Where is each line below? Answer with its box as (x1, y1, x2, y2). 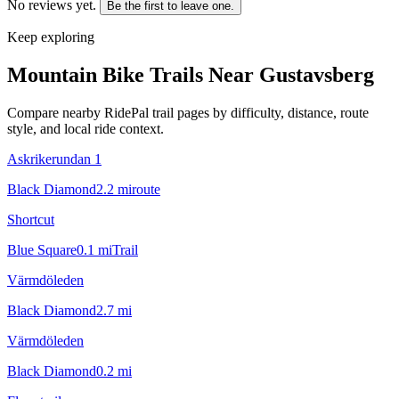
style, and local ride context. (7, 120, 164, 136)
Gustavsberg (259, 62, 374, 86)
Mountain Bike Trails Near (7, 62, 259, 86)
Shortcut (7, 211, 54, 227)
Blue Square (7, 241, 77, 257)
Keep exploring (7, 28, 94, 45)
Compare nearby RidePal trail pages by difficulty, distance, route (7, 104, 369, 120)
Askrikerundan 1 (7, 151, 102, 167)
